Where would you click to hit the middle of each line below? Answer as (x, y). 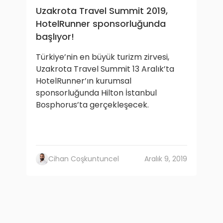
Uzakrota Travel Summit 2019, (102, 11)
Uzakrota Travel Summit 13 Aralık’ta (105, 69)
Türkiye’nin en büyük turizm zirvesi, (103, 57)
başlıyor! (55, 37)
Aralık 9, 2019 (166, 159)
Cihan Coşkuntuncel (84, 159)
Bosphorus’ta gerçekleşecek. (92, 105)
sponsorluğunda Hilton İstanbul (96, 93)
